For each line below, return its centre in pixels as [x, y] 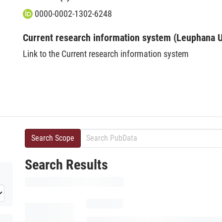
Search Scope [53, 138]
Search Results [66, 165]
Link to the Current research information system [106, 54]
